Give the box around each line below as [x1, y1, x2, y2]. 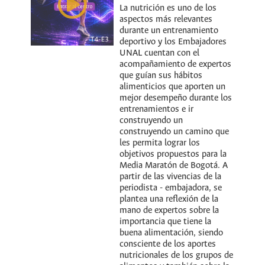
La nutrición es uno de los [119, 4, 217, 14]
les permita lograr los [119, 138, 201, 148]
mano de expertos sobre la [119, 206, 219, 216]
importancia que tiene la [119, 217, 212, 227]
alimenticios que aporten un [119, 82, 226, 92]
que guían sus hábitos [119, 71, 203, 81]
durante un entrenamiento [119, 26, 219, 36]
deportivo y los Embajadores [119, 37, 227, 47]
